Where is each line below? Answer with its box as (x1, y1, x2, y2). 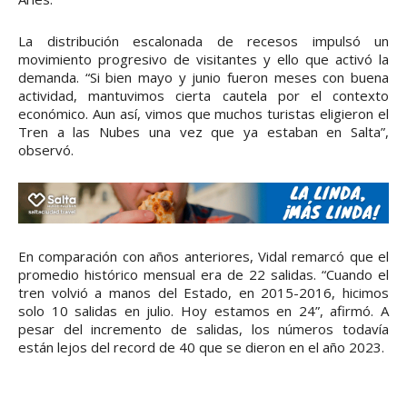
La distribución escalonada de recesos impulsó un (18, 31, 389, 50)
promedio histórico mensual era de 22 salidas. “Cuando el (18, 264, 389, 283)
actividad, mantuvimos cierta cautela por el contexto (18, 85, 389, 104)
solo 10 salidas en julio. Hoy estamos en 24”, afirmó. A (18, 301, 389, 320)
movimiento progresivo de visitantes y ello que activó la (18, 49, 389, 68)
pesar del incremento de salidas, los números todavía (18, 319, 389, 338)
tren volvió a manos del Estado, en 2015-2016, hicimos (18, 283, 389, 302)
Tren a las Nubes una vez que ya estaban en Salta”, (18, 122, 389, 141)
